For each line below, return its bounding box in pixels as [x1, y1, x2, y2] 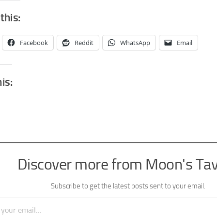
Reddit [75, 38, 93, 47]
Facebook [20, 38, 48, 47]
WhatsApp [120, 38, 150, 47]
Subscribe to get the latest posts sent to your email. [50, 181, 205, 190]
